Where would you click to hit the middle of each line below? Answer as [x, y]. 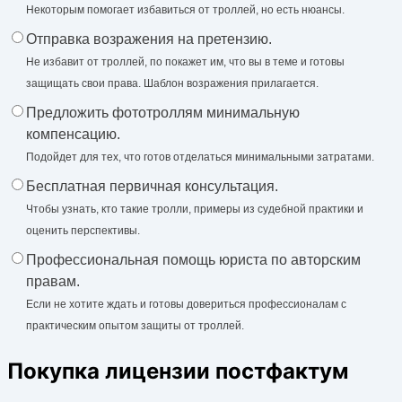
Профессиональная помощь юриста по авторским [193, 259]
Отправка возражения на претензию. [149, 39]
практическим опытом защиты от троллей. [135, 325]
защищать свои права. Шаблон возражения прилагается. [172, 83]
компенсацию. [73, 134]
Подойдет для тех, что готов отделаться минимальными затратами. [200, 157]
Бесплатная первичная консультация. [152, 186]
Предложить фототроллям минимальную [163, 112]
